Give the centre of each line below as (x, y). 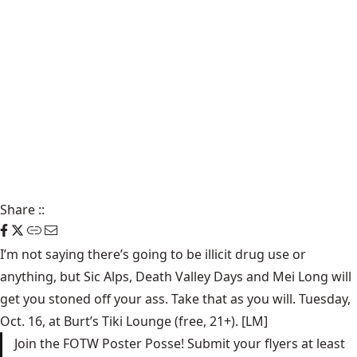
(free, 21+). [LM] (220, 321)
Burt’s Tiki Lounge (118, 321)
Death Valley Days (189, 276)
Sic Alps (106, 276)
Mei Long (300, 276)
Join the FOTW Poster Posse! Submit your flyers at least (180, 343)
